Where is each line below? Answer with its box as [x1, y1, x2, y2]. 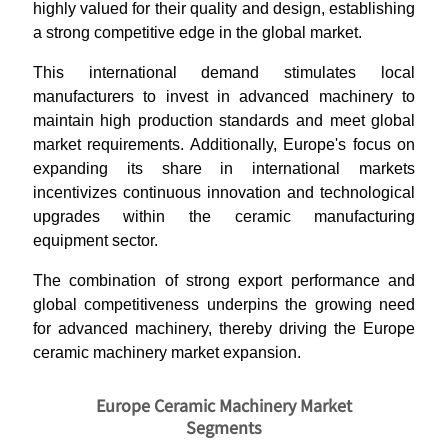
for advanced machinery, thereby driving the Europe [32, 320, 416, 337]
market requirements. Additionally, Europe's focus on [32, 136, 416, 153]
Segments [185, 415, 262, 439]
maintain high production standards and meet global [32, 112, 416, 129]
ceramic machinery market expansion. [32, 344, 301, 361]
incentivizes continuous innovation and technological [32, 184, 416, 201]
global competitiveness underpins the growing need [32, 296, 416, 313]
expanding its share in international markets [32, 160, 416, 177]
